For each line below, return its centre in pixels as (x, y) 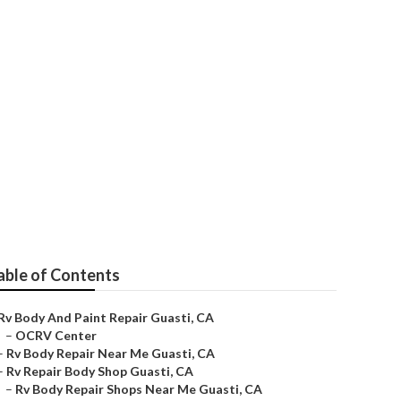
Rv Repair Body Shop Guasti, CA (100, 371)
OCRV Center (56, 335)
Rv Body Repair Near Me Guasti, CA (111, 353)
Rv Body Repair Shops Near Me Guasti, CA (139, 389)
